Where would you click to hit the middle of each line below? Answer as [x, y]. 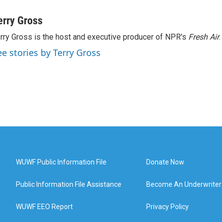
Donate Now [166, 162]
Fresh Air [204, 37]
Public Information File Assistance [69, 184]
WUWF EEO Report [44, 207]
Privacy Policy [168, 207]
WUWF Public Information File [61, 162]
